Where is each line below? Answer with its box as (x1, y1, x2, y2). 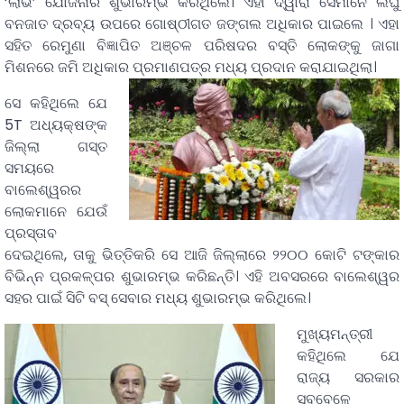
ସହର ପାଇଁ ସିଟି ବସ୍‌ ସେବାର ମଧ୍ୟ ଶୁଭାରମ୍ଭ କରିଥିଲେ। (5, 288, 311, 309)
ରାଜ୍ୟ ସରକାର (297, 367, 399, 389)
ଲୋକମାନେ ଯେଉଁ (5, 201, 107, 223)
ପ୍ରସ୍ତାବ (5, 223, 57, 244)
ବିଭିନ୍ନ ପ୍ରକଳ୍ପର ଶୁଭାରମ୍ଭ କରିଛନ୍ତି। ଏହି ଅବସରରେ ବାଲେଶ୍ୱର (5, 266, 399, 288)
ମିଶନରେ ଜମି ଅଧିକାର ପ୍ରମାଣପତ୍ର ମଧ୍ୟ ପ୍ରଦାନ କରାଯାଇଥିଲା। (5, 57, 377, 78)
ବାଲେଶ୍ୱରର (5, 179, 81, 201)
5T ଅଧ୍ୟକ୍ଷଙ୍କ (5, 115, 107, 136)
